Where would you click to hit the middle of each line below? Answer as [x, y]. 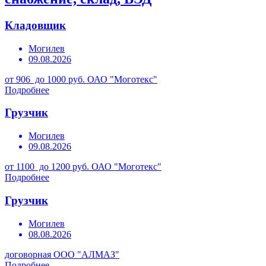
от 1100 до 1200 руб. [48, 167]
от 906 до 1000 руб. [46, 79]
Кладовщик [35, 25]
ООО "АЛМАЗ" [86, 254]
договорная [28, 254]
